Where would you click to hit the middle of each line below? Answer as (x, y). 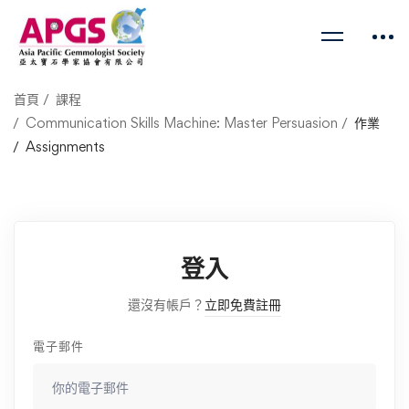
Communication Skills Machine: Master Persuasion (182, 123)
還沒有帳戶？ (166, 304)
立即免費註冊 (243, 304)
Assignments (65, 147)
